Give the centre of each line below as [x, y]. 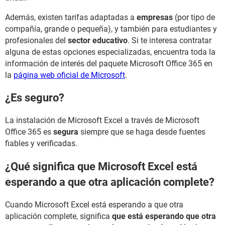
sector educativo [98, 40]
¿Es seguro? [35, 98]
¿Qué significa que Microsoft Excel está [101, 166]
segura [67, 132]
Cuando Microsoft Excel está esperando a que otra [94, 204]
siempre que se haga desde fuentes [143, 132]
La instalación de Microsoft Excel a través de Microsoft [102, 121]
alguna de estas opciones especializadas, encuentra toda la [110, 52]
